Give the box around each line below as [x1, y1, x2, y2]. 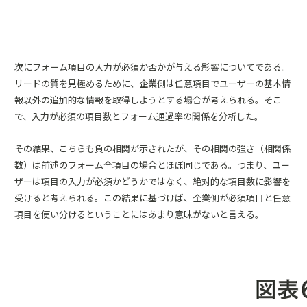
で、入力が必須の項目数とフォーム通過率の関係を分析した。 [14, 110, 263, 123]
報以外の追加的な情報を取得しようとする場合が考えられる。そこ [14, 93, 282, 106]
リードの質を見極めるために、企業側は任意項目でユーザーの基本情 [14, 77, 291, 90]
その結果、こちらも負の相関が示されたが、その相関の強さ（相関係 [14, 142, 291, 155]
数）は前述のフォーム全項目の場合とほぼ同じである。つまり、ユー [14, 158, 290, 171]
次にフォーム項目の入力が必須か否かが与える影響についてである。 [14, 60, 291, 73]
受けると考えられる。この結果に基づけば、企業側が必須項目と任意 [14, 191, 291, 204]
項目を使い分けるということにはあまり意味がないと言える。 [14, 208, 264, 221]
